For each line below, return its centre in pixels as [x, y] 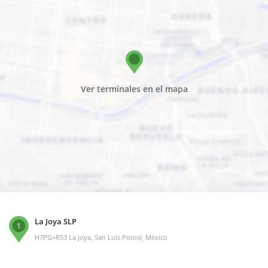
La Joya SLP [56, 222]
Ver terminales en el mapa [134, 89]
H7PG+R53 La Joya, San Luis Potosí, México [101, 237]
